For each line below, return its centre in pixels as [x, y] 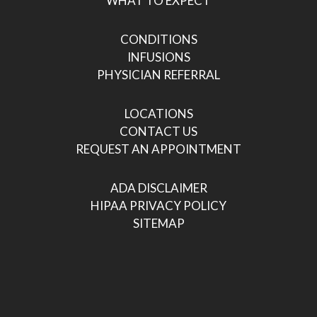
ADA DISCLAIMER [158, 188]
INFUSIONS [158, 57]
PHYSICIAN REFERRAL [158, 74]
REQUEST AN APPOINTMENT [158, 149]
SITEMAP [158, 223]
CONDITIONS [158, 39]
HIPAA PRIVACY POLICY [158, 205]
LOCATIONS [158, 113]
